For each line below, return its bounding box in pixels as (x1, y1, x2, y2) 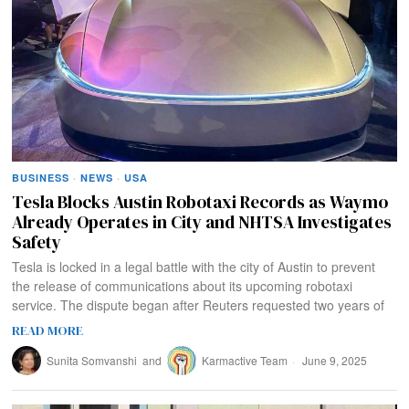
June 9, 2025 (299, 352, 368, 369)
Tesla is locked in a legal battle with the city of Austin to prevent (12, 257, 376, 277)
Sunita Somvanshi (47, 352, 138, 369)
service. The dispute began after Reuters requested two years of (12, 296, 385, 315)
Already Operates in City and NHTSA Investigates (12, 210, 393, 235)
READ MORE (12, 321, 84, 341)
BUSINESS (12, 171, 70, 185)
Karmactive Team (202, 352, 288, 369)
